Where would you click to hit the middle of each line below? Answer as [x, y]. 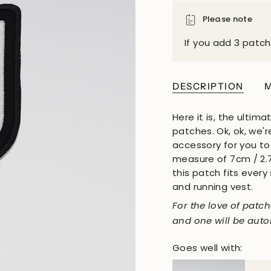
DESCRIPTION [208, 86]
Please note [228, 19]
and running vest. [213, 187]
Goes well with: [207, 248]
